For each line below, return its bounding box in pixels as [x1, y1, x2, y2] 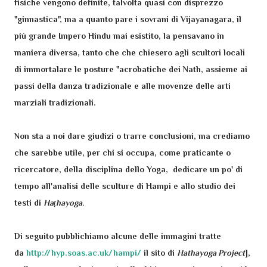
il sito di [141, 248, 177, 257]
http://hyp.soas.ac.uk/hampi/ [26, 248, 141, 257]
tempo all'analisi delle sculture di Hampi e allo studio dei [14, 181, 235, 191]
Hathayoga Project [177, 248, 245, 257]
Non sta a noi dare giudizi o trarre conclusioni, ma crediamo [14, 131, 250, 141]
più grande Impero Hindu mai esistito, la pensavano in [14, 31, 224, 41]
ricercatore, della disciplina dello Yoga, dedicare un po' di [14, 164, 243, 174]
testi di [14, 198, 44, 207]
